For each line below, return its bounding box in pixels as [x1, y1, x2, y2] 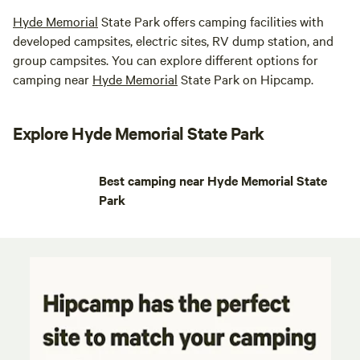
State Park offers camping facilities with [98, 12, 324, 31]
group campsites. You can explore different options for [13, 51, 318, 69]
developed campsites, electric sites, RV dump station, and [13, 31, 333, 50]
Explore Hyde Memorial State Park [13, 121, 264, 145]
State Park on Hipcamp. [178, 70, 313, 88]
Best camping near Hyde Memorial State [99, 171, 328, 190]
